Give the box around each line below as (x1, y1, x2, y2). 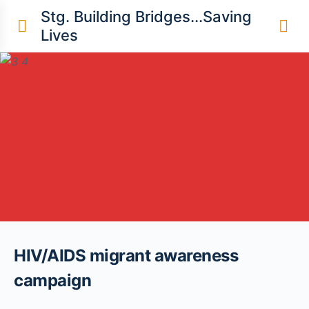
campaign (14, 270, 92, 290)
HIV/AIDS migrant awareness (14, 245, 239, 266)
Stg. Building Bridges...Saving (41, 8, 252, 26)
